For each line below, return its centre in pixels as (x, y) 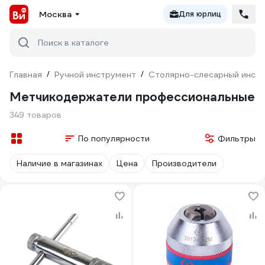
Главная (26, 75)
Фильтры (237, 138)
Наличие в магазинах (59, 163)
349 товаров (35, 115)
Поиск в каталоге (73, 43)
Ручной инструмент (95, 75)
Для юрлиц (200, 14)
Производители (184, 163)
